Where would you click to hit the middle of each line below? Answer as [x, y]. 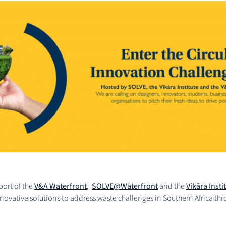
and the [172, 186]
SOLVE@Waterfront [125, 186]
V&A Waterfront [61, 186]
